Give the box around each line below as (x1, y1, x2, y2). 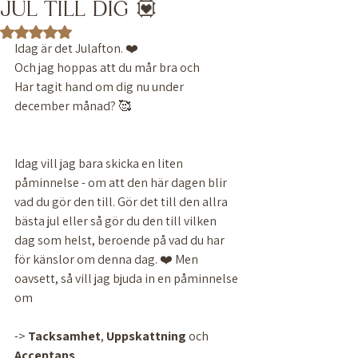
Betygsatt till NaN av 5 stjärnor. (35, 24, 172, 38)
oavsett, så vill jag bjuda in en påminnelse (14, 270, 241, 287)
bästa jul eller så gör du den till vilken (14, 213, 219, 229)
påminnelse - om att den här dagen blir (14, 174, 229, 191)
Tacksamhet (28, 328, 101, 344)
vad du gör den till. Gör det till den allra (14, 193, 230, 210)
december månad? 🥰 (14, 97, 131, 114)
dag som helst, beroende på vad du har (14, 232, 227, 249)
